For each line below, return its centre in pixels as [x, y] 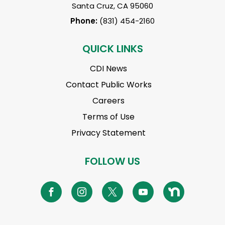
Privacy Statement [108, 133]
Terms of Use [108, 117]
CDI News [108, 69]
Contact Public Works [108, 85]
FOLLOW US [113, 161]
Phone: [85, 21]
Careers [108, 101]
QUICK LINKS [113, 49]
